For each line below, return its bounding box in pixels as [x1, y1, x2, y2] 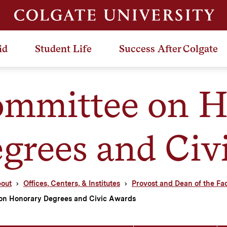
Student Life [35, 42, 92, 55]
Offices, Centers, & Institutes [23, 179, 120, 187]
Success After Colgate [119, 42, 218, 55]
